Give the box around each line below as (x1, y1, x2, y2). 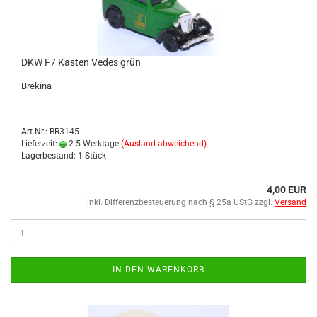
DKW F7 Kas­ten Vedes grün (21, 57, 141, 68)
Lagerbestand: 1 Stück (21, 151, 106, 161)
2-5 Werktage (67, 139, 119, 149)
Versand (275, 197, 306, 207)
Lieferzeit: (21, 139, 59, 149)
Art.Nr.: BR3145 (21, 127, 79, 137)
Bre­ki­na (21, 81, 52, 91)
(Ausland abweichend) (121, 139, 207, 149)
